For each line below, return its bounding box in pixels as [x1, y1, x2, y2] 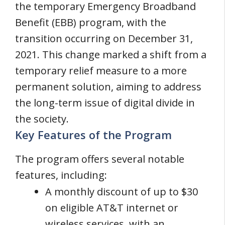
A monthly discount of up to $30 [45, 185, 198, 198]
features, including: [15, 168, 107, 182]
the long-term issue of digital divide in [15, 96, 195, 109]
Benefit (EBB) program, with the [15, 16, 166, 29]
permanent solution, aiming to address [15, 80, 201, 93]
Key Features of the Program [15, 127, 172, 142]
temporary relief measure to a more [15, 64, 187, 77]
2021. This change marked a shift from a [15, 48, 206, 61]
